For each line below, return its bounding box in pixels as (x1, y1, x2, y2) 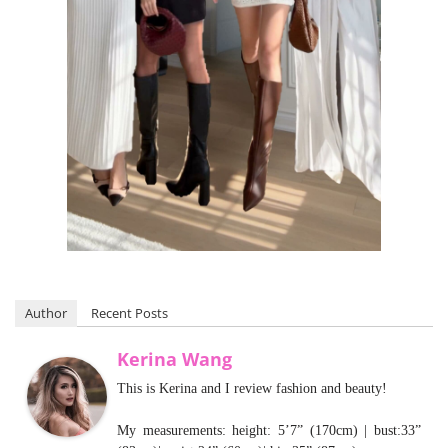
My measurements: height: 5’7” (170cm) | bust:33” (117, 422, 421, 438)
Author (25, 303, 67, 322)
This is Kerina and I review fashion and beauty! (117, 380, 387, 396)
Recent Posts (91, 303, 168, 322)
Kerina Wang (117, 346, 232, 371)
